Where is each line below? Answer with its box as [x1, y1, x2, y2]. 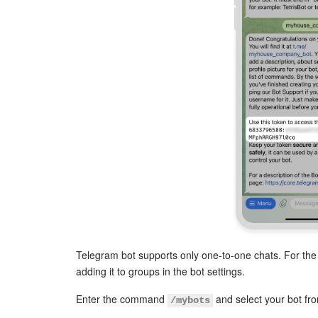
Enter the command [76, 292, 168, 307]
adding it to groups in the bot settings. [76, 264, 245, 279]
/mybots [170, 295, 211, 307]
